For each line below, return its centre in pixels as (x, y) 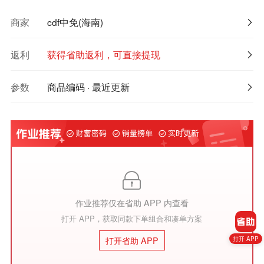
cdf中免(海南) (75, 22)
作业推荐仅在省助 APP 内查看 (132, 202)
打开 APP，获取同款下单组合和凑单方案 (132, 218)
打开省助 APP (132, 240)
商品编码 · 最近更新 (88, 86)
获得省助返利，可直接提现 (103, 54)
